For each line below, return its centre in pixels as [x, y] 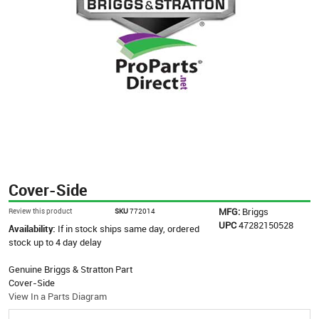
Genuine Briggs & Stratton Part [70, 269]
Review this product [40, 210]
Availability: [33, 228]
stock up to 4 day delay [55, 242]
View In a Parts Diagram [58, 296]
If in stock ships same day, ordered [129, 228]
